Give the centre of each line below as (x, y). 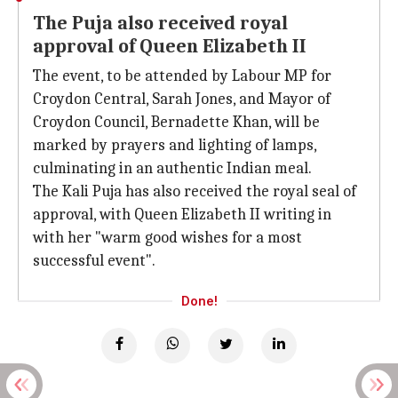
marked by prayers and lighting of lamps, (175, 145)
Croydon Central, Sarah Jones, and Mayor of (182, 99)
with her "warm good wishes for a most (167, 238)
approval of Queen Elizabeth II (170, 46)
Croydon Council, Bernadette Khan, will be (176, 122)
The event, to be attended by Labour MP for (182, 76)
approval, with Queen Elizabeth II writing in (182, 215)
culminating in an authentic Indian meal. (172, 168)
